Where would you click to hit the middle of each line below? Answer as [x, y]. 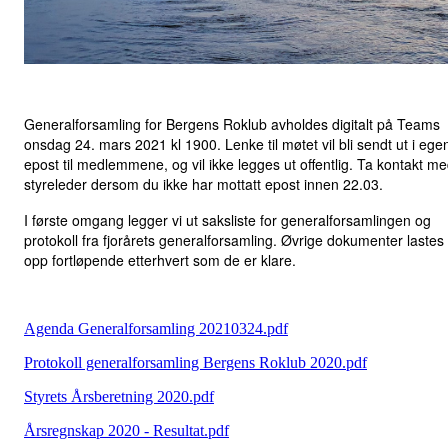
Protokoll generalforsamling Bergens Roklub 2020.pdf [195, 362]
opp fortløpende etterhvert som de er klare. [160, 260]
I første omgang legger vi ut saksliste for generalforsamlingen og [227, 220]
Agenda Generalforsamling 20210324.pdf [156, 328]
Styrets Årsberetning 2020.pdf [119, 396]
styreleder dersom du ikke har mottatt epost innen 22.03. [203, 184]
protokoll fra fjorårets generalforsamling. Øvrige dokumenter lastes [234, 240]
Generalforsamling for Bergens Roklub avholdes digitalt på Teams [232, 124]
